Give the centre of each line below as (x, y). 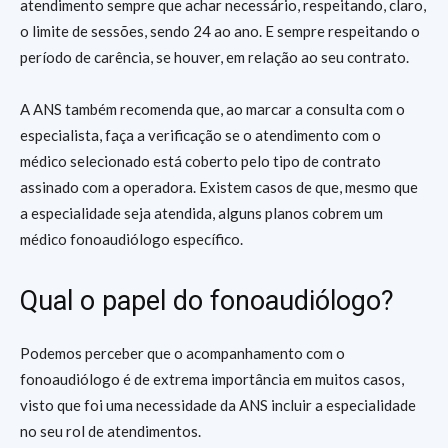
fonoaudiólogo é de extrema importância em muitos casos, (212, 379)
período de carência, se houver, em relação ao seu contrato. (214, 57)
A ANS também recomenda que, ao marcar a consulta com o (212, 109)
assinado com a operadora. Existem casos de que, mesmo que (219, 187)
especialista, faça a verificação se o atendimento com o (200, 135)
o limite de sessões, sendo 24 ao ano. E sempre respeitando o (220, 31)
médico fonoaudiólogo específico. (131, 239)
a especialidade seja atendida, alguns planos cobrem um (201, 213)
